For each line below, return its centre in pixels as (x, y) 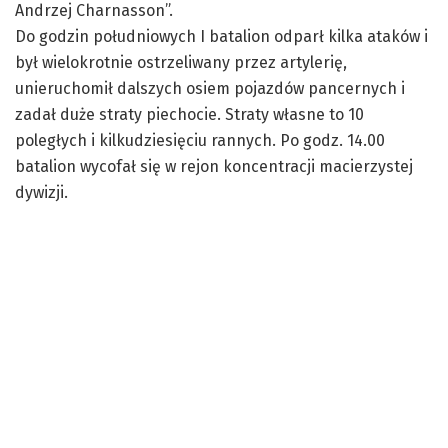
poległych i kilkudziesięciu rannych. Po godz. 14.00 (200, 140)
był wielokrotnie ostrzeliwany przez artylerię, (181, 62)
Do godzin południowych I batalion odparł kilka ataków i (221, 36)
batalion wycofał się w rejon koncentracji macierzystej (214, 166)
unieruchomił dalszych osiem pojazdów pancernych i (210, 88)
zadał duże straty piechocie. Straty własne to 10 (189, 114)
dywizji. (41, 192)
